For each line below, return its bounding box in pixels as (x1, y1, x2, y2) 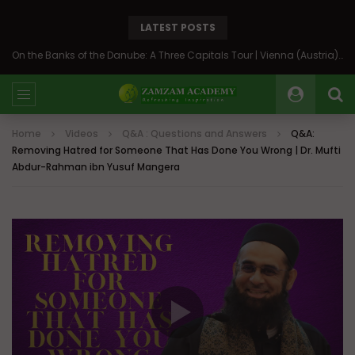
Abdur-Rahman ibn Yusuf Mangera (12, 160, 180, 174)
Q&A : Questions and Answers (122, 127, 267, 140)
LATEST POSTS (139, 21, 216, 34)
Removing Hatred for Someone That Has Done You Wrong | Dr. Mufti (12, 143, 341, 157)
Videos (65, 127, 98, 140)
